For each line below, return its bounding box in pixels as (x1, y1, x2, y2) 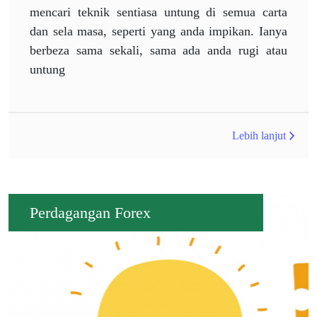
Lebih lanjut (232, 129, 286, 142)
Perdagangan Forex (30, 203, 151, 221)
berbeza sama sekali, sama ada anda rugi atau (30, 42, 287, 57)
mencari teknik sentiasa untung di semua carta (30, 4, 287, 19)
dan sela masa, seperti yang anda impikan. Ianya (30, 23, 287, 38)
